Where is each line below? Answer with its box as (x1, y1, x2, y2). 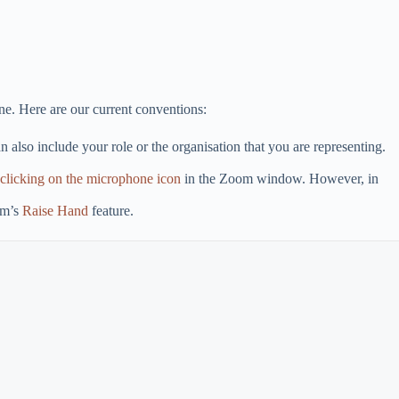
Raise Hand (22, 202, 88, 218)
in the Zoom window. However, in (181, 170, 379, 186)
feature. (88, 202, 134, 218)
